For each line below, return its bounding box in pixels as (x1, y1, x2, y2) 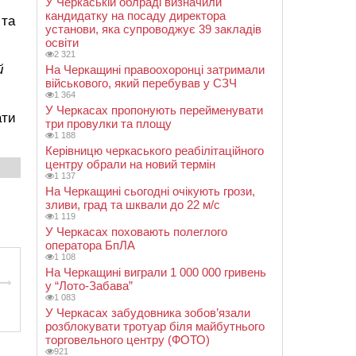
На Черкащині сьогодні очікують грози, (45, 184, 255, 198)
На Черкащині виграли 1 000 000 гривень (45, 265, 266, 279)
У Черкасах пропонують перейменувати (45, 103, 263, 117)
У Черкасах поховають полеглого (45, 225, 227, 238)
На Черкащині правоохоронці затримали (45, 63, 265, 76)
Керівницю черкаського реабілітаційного (45, 144, 264, 157)
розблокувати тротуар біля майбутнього (45, 319, 265, 333)
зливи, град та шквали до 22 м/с (45, 198, 220, 211)
